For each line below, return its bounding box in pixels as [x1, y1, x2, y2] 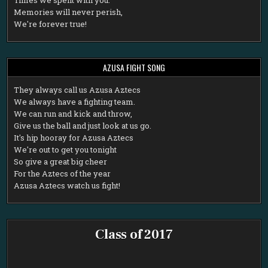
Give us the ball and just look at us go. [14, 120, 152, 131]
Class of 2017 [95, 226, 173, 243]
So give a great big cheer [14, 156, 108, 167]
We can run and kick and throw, [14, 108, 133, 119]
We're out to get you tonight [14, 144, 117, 155]
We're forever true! [14, 18, 87, 29]
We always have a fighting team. [14, 96, 136, 107]
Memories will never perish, [14, 6, 123, 17]
